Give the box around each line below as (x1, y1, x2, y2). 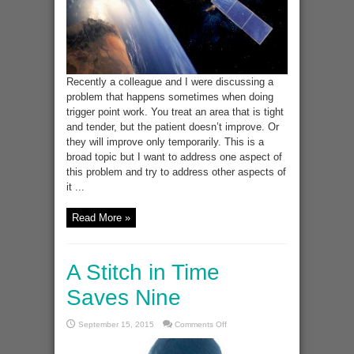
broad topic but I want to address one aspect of (66, 151, 282, 164)
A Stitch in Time (66, 260, 220, 285)
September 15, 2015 (78, 320, 154, 330)
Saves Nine (66, 285, 181, 311)
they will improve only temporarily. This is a (66, 136, 264, 149)
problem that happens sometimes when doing (66, 91, 273, 104)
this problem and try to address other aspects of (66, 166, 286, 179)
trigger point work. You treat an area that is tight (66, 106, 284, 119)
